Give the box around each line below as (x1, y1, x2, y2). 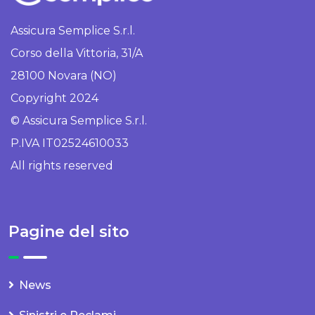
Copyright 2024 (11, 91, 98, 105)
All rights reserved (11, 158, 113, 172)
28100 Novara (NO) (11, 68, 117, 82)
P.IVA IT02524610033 (11, 136, 129, 150)
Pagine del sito (8, 221, 129, 241)
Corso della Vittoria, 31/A (11, 46, 143, 60)
